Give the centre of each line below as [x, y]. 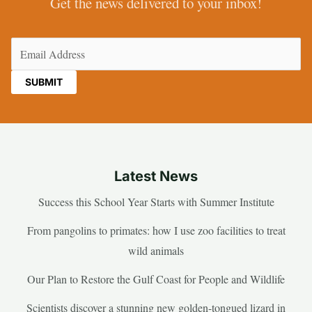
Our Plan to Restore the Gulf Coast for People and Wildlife [156, 279]
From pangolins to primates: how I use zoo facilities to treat [156, 230]
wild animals [156, 250]
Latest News [156, 176]
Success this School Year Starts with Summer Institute [156, 201]
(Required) [204, 47]
